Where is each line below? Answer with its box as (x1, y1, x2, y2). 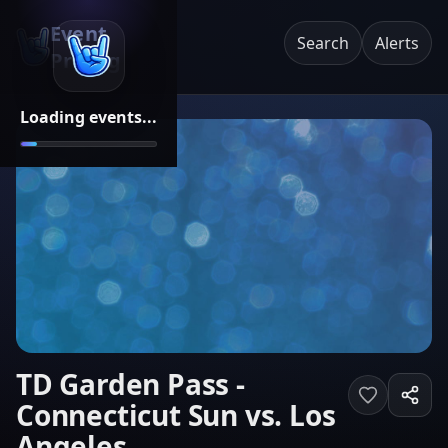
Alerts (375, 32, 419, 54)
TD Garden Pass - (16, 365, 245, 403)
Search (297, 32, 349, 54)
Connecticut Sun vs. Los (16, 396, 336, 434)
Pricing (49, 47, 122, 74)
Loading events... (20, 105, 157, 128)
